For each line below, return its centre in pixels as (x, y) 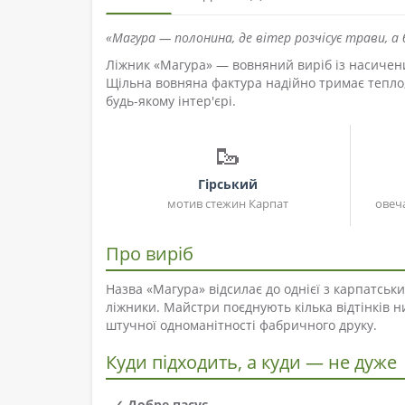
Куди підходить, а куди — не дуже (251, 363)
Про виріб (150, 254)
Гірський (228, 184)
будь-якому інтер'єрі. (171, 101)
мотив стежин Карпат (228, 204)
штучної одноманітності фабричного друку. (241, 325)
